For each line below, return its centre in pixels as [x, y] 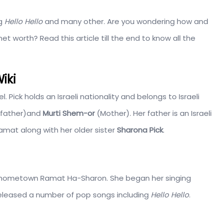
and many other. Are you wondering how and [125, 21]
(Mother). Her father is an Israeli [154, 113]
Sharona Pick [140, 130]
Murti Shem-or [70, 113]
